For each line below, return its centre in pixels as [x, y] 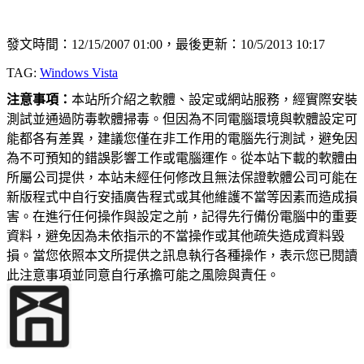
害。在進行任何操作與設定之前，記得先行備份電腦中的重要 [182, 217]
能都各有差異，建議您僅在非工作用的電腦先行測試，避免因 [182, 139]
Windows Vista [79, 73]
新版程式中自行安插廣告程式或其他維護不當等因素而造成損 [182, 197]
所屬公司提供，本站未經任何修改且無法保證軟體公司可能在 [182, 178]
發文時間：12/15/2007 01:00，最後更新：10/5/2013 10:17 [166, 45]
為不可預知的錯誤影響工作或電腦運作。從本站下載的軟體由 [182, 158]
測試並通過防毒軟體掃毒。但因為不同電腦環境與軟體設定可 [182, 119]
